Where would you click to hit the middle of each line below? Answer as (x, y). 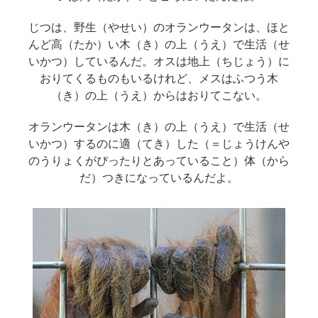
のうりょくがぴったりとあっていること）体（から (159, 160)
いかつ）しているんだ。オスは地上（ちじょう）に (159, 61)
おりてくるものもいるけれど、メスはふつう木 (159, 78)
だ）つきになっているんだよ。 (159, 177)
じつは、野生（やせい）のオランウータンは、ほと (159, 27)
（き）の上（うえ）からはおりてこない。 (159, 95)
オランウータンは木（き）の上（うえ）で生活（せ (159, 126)
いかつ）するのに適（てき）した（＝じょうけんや (159, 143)
